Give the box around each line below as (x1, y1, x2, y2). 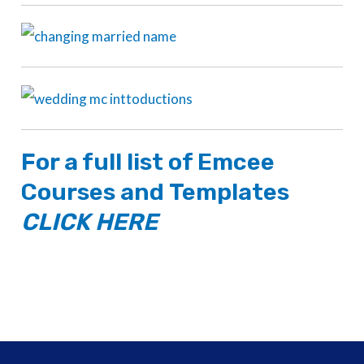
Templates (169, 178, 290, 206)
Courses (21, 178, 116, 206)
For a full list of (21, 148, 198, 176)
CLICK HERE (21, 208, 158, 236)
